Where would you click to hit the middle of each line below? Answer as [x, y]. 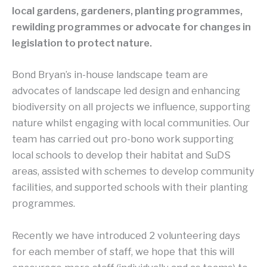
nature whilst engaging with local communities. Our [131, 123]
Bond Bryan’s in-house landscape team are [110, 75]
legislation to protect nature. [82, 43]
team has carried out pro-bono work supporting [123, 139]
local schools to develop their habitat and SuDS [121, 155]
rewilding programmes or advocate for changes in [131, 27]
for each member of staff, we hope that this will [123, 251]
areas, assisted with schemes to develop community [133, 171]
